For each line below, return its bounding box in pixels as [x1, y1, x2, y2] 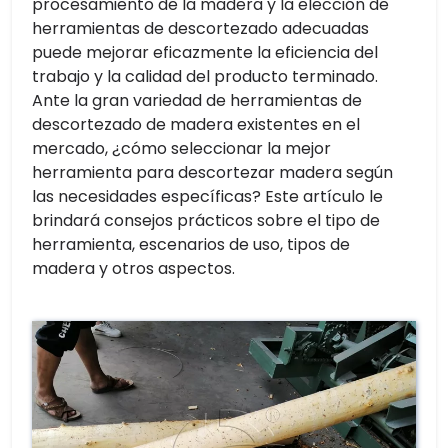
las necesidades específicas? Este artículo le [32, 185, 383, 208]
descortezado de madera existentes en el [32, 113, 360, 136]
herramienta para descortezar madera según [32, 161, 393, 184]
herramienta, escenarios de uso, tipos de [32, 233, 350, 256]
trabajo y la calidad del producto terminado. [32, 65, 378, 88]
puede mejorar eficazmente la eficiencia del [32, 41, 378, 64]
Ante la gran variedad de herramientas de [32, 89, 362, 112]
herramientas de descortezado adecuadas [32, 17, 369, 40]
